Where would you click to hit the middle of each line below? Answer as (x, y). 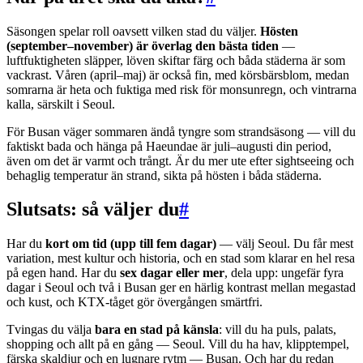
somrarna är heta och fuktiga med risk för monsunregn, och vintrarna (181, 89)
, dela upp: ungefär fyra (284, 273)
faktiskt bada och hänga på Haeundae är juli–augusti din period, (169, 146)
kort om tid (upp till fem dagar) (131, 244)
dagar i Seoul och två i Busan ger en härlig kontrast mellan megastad (181, 288)
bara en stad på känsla (157, 330)
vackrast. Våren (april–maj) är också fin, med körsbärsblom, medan (178, 75)
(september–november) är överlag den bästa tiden (143, 45)
